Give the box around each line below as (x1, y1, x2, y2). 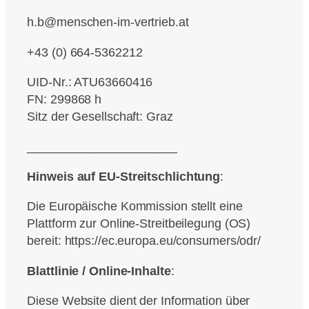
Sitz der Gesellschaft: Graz (27, 109, 173, 124)
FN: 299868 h (27, 92, 102, 107)
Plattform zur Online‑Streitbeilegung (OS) (27, 216, 251, 231)
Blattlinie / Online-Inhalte (27, 263, 171, 278)
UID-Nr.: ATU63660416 (27, 74, 153, 90)
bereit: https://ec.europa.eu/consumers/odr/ (27, 233, 261, 248)
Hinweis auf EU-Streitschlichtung (27, 168, 221, 183)
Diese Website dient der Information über (27, 293, 250, 308)
